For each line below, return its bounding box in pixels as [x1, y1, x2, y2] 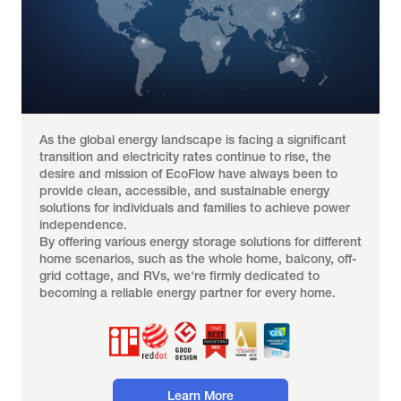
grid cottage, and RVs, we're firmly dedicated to [39, 269, 320, 283]
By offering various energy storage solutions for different [39, 235, 362, 249]
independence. [39, 218, 127, 232]
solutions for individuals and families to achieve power [39, 200, 350, 215]
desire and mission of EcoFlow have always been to [39, 166, 337, 181]
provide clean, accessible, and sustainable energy [39, 183, 329, 198]
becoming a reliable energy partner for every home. [39, 286, 336, 300]
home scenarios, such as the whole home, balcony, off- [39, 252, 356, 266]
